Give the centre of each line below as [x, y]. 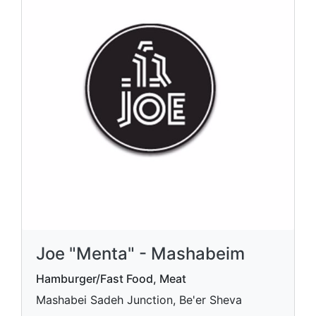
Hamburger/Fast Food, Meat [111, 279]
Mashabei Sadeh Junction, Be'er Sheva [139, 300]
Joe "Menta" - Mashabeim [140, 254]
